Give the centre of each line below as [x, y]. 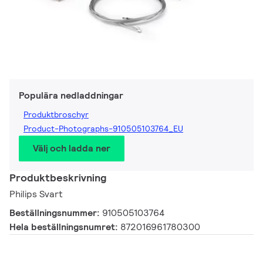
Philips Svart [36, 194]
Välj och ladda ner [72, 149]
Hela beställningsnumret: [65, 227]
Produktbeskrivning [58, 178]
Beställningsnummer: [56, 213]
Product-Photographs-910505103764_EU [103, 129]
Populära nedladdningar [71, 96]
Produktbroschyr [56, 115]
